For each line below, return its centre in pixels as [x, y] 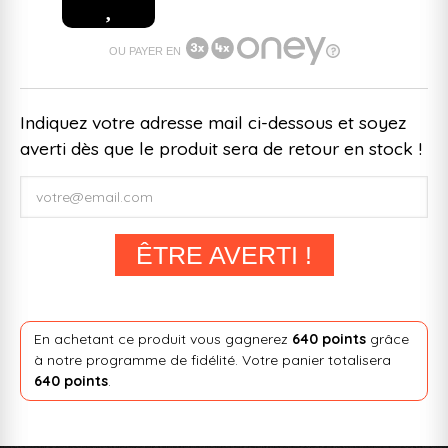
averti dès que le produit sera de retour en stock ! [221, 147]
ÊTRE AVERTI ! [224, 254]
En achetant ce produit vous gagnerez [162, 339]
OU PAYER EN [144, 50]
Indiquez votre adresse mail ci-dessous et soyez [213, 121]
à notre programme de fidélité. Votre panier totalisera [212, 360]
